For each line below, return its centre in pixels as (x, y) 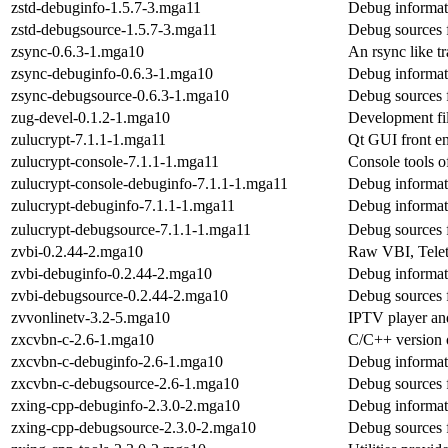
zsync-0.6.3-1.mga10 (77, 51)
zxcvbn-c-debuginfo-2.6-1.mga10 (117, 361)
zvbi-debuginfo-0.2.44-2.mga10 (111, 273)
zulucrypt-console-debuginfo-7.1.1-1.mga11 (149, 183)
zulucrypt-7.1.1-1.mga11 (88, 139)
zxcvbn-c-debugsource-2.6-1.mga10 (125, 383)
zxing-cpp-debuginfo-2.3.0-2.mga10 (125, 405)
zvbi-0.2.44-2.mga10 (77, 251)
